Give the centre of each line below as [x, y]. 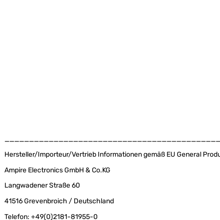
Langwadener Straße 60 [42, 186]
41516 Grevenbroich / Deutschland [59, 201]
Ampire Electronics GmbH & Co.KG [58, 170]
